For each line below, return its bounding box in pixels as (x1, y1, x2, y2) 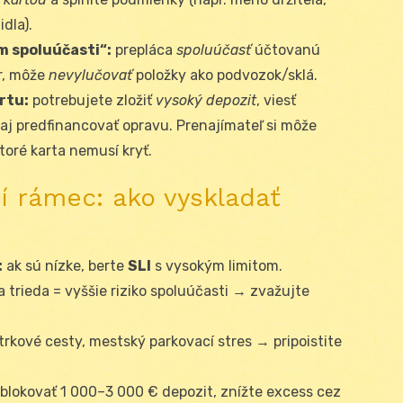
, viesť (256, 91, 296, 109)
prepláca (112, 40, 176, 58)
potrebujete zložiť (29, 91, 156, 109)
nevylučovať (49, 66, 132, 84)
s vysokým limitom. (151, 256, 282, 274)
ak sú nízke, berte (3, 256, 128, 274)
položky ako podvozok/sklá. (132, 66, 318, 84)
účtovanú (251, 40, 320, 58)
